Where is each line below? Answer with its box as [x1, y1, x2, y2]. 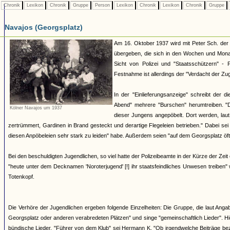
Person [93, 3, 111, 8]
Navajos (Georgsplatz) [5, 23, 83, 31]
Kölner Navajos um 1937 [10, 105, 62, 110]
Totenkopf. [8, 174, 34, 180]
